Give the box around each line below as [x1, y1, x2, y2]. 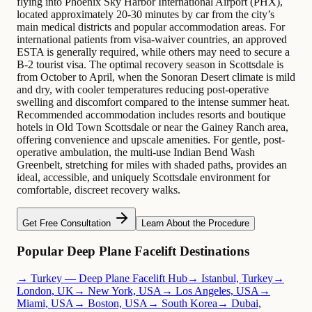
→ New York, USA [74, 284, 162, 297]
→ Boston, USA [74, 297, 148, 309]
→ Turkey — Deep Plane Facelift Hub [17, 272, 187, 284]
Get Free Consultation [22, 218, 111, 229]
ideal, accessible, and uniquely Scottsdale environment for [17, 171, 270, 184]
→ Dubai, [217, 297, 261, 309]
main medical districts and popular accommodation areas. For [17, 21, 285, 33]
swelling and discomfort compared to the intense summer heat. [17, 96, 290, 109]
